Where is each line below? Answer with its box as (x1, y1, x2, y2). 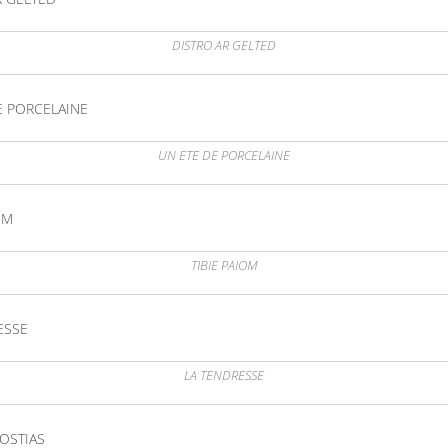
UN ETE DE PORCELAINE (158, 147, 290, 165)
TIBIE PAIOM (190, 257, 258, 275)
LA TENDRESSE (184, 367, 264, 385)
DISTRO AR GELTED (172, 37, 276, 55)
